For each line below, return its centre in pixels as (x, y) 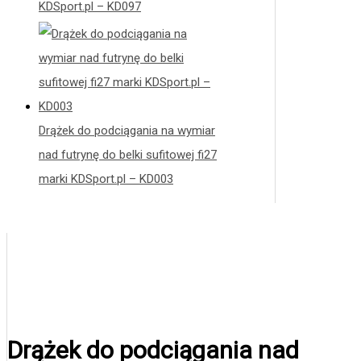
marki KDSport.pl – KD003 (106, 178)
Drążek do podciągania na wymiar (127, 130)
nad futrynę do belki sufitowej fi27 (128, 154)
